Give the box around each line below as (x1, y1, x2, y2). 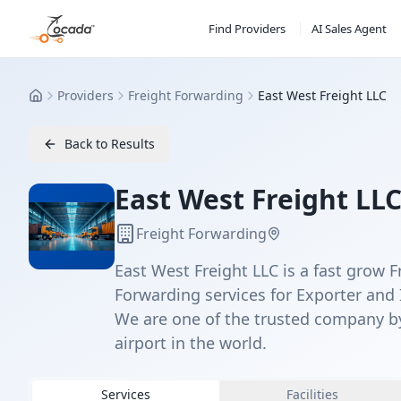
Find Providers (208, 20, 286, 37)
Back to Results (64, 135, 155, 152)
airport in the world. (115, 332, 267, 354)
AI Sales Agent (311, 20, 387, 37)
